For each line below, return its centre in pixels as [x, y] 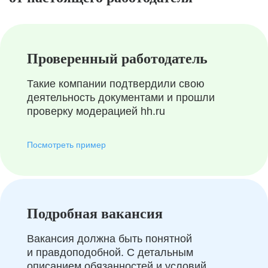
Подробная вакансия [95, 214]
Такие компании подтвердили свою [116, 84]
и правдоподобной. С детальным [110, 252]
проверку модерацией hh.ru [96, 111]
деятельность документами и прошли [121, 98]
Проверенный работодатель [117, 59]
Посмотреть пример [66, 145]
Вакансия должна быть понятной [109, 239]
